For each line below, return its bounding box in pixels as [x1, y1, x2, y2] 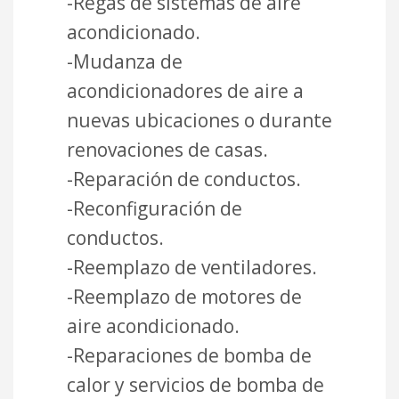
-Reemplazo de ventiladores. [67, 255, 317, 281]
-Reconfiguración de [67, 196, 242, 222]
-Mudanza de [67, 49, 183, 75]
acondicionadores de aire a [67, 78, 304, 104]
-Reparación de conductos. [67, 167, 301, 192]
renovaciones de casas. [67, 137, 268, 163]
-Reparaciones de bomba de [67, 343, 312, 369]
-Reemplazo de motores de [67, 284, 302, 310]
